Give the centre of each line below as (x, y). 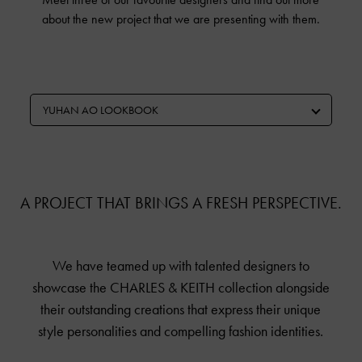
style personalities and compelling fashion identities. (181, 332)
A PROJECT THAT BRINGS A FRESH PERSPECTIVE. (181, 203)
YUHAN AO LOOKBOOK (101, 110)
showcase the (71, 288)
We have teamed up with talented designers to (181, 266)
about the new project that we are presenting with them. (181, 19)
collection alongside (272, 288)
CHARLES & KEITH (162, 288)
